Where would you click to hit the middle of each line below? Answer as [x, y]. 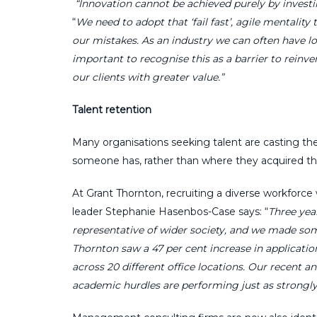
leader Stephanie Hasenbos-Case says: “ [170, 211]
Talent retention [112, 109]
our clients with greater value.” [148, 77]
